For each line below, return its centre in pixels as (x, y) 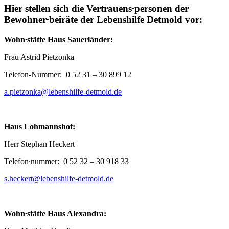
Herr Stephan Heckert (39, 144)
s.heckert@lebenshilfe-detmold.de (59, 179)
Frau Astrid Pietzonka (39, 57)
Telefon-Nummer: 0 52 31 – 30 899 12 (68, 75)
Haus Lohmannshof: (40, 127)
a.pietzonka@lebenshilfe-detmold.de (63, 92)
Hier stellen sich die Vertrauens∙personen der (96, 9)
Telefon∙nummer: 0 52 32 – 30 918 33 (66, 162)
